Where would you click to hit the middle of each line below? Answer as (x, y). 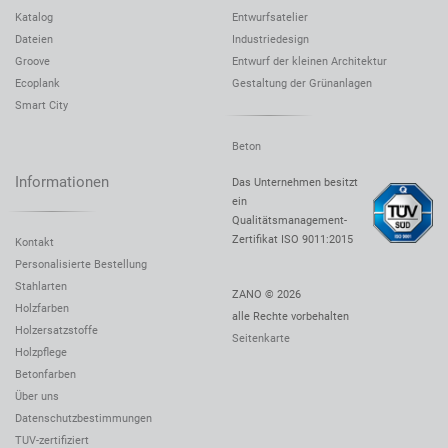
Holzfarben (42, 308)
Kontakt (34, 242)
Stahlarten (41, 286)
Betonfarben (45, 374)
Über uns (37, 396)
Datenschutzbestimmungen (83, 418)
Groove (32, 61)
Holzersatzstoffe (56, 330)
